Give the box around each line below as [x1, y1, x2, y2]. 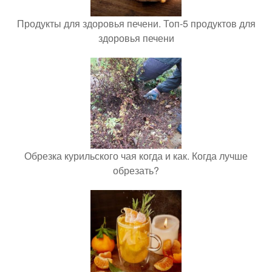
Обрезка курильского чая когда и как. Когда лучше [24, 149, 248, 163]
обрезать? [113, 163, 159, 177]
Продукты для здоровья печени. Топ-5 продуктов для [16, 16, 256, 30]
